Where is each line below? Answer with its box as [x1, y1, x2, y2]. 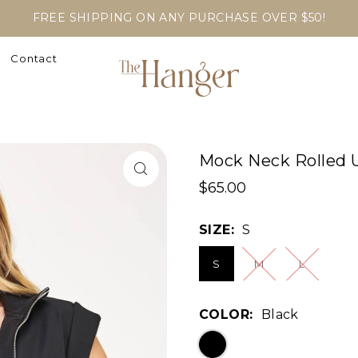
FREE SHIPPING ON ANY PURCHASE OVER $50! [32, 10, 326, 25]
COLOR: [198, 306, 253, 322]
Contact [10, 52, 58, 66]
